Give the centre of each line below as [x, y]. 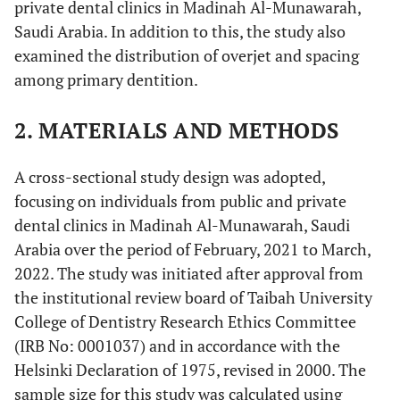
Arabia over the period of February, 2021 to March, [192, 249]
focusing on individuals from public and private [180, 201]
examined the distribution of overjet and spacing [187, 55]
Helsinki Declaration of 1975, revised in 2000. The [190, 370]
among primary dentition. [106, 79]
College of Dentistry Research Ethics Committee [185, 321]
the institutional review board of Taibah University [193, 297]
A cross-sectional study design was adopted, [170, 177]
